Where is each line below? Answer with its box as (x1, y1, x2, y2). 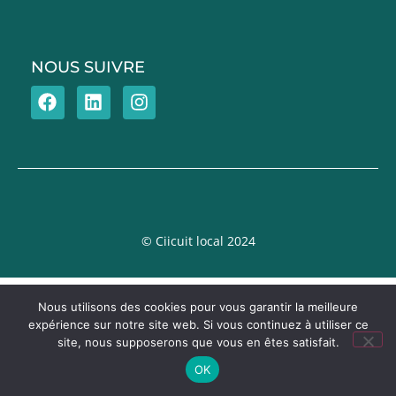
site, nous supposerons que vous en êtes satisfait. (57, 335, 339, 349)
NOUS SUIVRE (31, 57, 145, 77)
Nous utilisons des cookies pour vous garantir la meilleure (38, 300, 358, 314)
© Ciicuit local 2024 (141, 232, 255, 249)
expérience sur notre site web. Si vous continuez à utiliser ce (27, 317, 369, 331)
